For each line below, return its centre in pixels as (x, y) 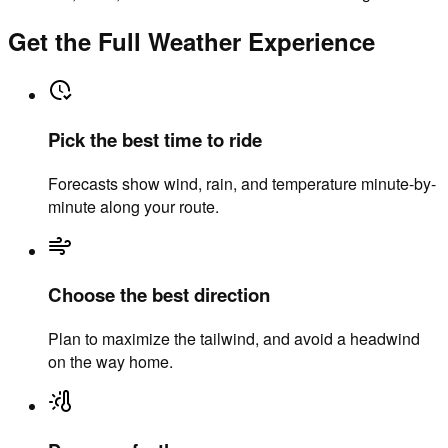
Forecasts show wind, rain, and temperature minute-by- (242, 183)
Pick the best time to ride (155, 139)
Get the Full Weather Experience (191, 41)
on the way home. (110, 362)
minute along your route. (133, 206)
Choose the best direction (159, 295)
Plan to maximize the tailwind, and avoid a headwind (234, 339)
